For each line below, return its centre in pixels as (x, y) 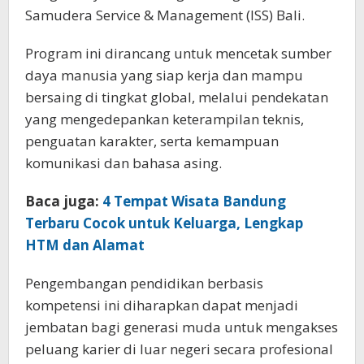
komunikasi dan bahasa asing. (123, 162)
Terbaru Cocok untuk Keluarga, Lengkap (164, 223)
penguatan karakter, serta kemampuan (152, 141)
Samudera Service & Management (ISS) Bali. (165, 15)
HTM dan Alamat (85, 245)
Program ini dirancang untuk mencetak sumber (178, 53)
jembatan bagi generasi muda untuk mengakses (182, 327)
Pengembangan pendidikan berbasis (144, 283)
